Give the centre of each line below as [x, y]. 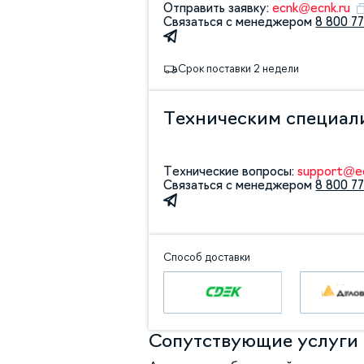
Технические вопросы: [231, 172]
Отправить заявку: [218, 8]
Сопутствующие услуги [254, 341]
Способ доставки [207, 258]
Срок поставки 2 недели [239, 69]
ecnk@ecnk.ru [312, 8]
